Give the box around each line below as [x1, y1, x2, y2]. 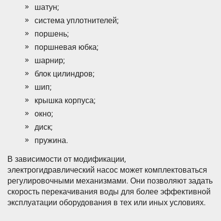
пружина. [35, 136, 68, 146]
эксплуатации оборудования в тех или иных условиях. [7, 198, 206, 208]
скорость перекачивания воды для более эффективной [7, 187, 211, 197]
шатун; [35, 2, 59, 12]
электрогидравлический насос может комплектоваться [7, 165, 207, 175]
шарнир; [35, 56, 65, 66]
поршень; [35, 29, 69, 39]
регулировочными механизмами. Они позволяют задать [7, 176, 213, 186]
